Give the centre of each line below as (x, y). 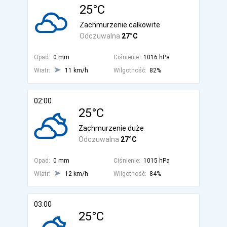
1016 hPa (156, 57)
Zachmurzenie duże (111, 128)
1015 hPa (156, 161)
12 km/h (77, 174)
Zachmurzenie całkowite (120, 25)
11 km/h (77, 70)
